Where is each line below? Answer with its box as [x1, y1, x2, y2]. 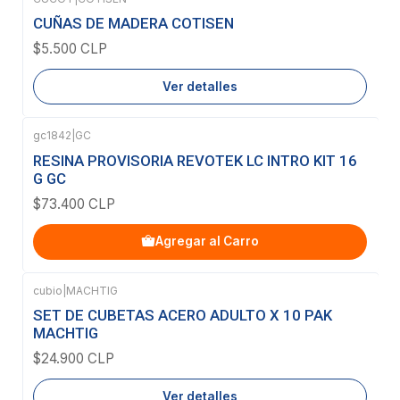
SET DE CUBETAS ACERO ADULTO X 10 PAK [33, 305, 332, 324]
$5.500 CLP [33, 40, 107, 58]
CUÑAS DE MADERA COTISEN [33, 14, 234, 33]
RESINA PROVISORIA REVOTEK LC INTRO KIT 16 [33, 151, 357, 170]
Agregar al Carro [155, 234, 259, 249]
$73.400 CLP [33, 195, 115, 212]
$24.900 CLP [33, 350, 114, 368]
